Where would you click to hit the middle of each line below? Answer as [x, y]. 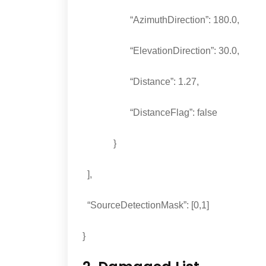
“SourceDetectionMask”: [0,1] [146, 205]
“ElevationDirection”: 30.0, [161, 51]
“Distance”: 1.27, [141, 82]
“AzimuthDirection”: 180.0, [161, 20]
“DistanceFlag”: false [150, 113]
